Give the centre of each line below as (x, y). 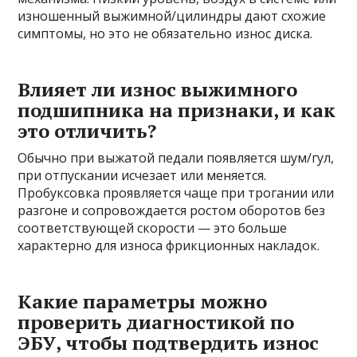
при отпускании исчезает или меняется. (142, 176)
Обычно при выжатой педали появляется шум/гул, (176, 158)
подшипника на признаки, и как (177, 110)
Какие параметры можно (143, 302)
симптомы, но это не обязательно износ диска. (165, 34)
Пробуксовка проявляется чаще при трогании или (176, 193)
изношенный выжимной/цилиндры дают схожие (172, 16)
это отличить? (87, 131)
